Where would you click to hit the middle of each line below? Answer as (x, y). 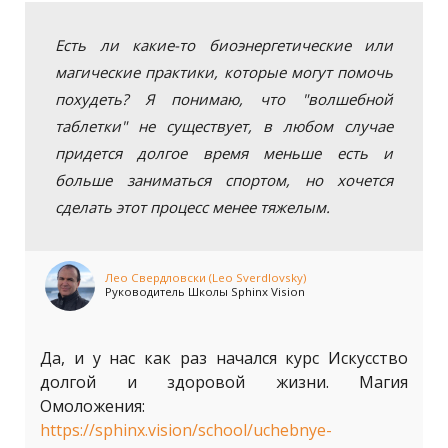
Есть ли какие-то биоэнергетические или (224, 45)
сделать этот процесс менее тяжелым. (192, 207)
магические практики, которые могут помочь (224, 72)
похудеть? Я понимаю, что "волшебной (224, 99)
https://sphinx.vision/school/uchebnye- (186, 430)
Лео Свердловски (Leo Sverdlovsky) (205, 277)
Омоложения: (92, 406)
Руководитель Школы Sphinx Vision (205, 291)
